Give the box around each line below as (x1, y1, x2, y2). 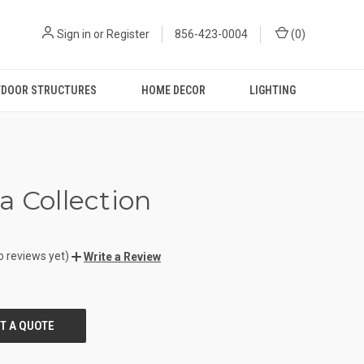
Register (106, 28, 149, 41)
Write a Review (84, 249, 161, 263)
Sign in (57, 28, 91, 41)
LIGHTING (249, 84, 296, 97)
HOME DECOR (141, 84, 206, 97)
